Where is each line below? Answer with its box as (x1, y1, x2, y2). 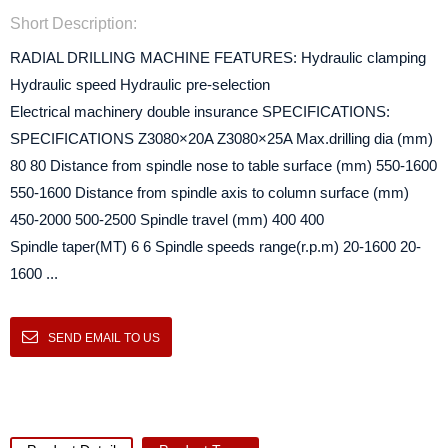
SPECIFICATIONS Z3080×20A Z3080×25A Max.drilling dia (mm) (10, 130, 433, 147)
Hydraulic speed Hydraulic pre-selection (10, 76, 270, 93)
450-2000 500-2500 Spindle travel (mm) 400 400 (10, 211, 324, 228)
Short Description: (10, 15, 137, 32)
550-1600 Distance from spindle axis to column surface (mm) (10, 184, 409, 201)
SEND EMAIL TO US (48, 331, 160, 345)
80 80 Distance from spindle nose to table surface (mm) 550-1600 (10, 157, 437, 174)
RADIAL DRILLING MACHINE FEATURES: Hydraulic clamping (10, 49, 426, 66)
